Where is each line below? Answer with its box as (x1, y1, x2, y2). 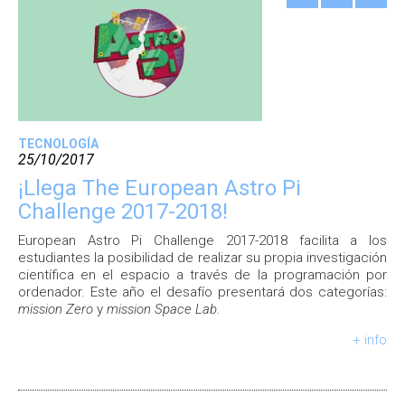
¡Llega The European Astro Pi (18, 175, 301, 201)
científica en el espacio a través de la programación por (18, 267, 387, 283)
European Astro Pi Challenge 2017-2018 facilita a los (18, 232, 387, 249)
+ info (353, 332, 387, 348)
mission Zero (18, 301, 97, 317)
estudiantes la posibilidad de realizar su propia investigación (18, 250, 387, 266)
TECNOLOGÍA (18, 137, 99, 151)
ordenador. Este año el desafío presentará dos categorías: (18, 284, 387, 300)
